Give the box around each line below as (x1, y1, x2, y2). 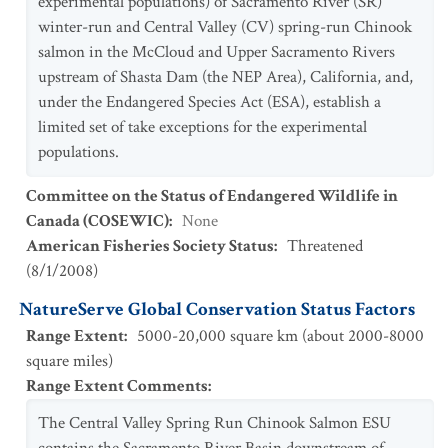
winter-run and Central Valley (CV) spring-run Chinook (38, 16, 412, 38)
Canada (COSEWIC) (26, 210, 169, 232)
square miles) (26, 350, 113, 372)
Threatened (287, 235, 363, 257)
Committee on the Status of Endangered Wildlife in (26, 185, 398, 207)
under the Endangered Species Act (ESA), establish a (38, 91, 381, 113)
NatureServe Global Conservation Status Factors (19, 297, 415, 322)
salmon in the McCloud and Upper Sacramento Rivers (38, 41, 395, 63)
